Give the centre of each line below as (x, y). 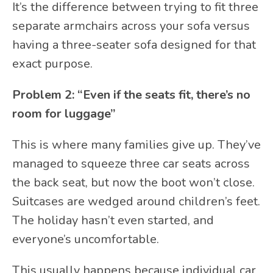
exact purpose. (52, 64)
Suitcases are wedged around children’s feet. (136, 202)
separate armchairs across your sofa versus (131, 26)
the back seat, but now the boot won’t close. (133, 183)
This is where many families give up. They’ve (136, 145)
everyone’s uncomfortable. (86, 239)
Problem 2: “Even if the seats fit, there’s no (131, 95)
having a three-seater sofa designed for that (134, 45)
